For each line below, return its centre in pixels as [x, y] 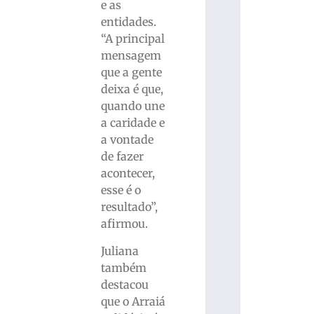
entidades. [129, 22]
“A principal [133, 39]
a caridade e [133, 123]
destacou [125, 284]
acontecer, [128, 173]
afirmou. [125, 224]
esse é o [121, 190]
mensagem [131, 56]
